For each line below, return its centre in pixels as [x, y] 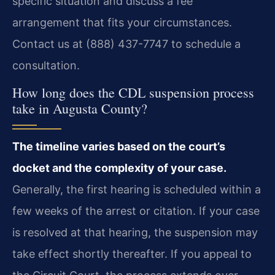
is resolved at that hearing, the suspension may [135, 233]
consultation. [46, 65]
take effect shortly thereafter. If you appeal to [132, 254]
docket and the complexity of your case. [119, 168]
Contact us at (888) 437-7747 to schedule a [126, 44]
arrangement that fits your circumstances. [122, 22]
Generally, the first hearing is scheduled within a [137, 190]
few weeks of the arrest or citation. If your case [136, 211]
